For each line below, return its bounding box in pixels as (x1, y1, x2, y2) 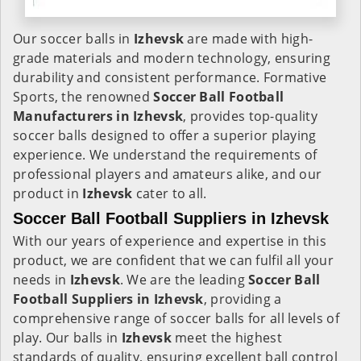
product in (13, 185, 83, 202)
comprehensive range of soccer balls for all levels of (13, 309, 339, 327)
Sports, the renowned (13, 88, 154, 106)
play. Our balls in (13, 329, 122, 346)
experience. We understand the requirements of (13, 146, 317, 164)
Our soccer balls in (13, 30, 134, 48)
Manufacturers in (13, 107, 130, 125)
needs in (13, 271, 70, 288)
